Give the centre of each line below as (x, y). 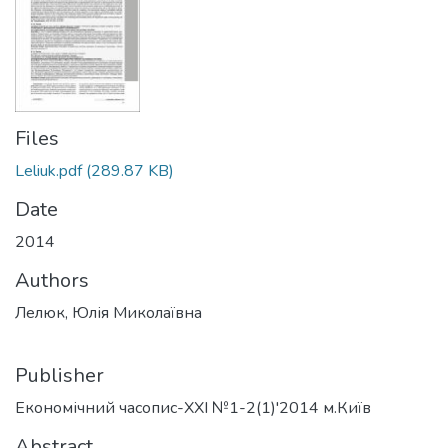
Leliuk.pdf (48, 170)
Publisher (59, 375)
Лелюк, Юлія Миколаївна (108, 312)
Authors (52, 280)
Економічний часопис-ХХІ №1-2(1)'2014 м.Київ (193, 407)
